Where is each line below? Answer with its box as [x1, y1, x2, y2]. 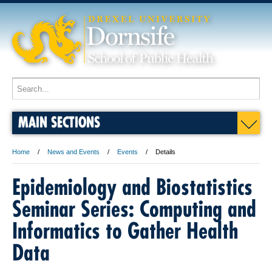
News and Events [47, 148, 100, 155]
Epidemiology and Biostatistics [12, 173, 253, 201]
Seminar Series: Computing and [12, 195, 256, 223]
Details [155, 148, 175, 155]
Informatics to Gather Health [12, 217, 238, 245]
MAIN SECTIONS [18, 113, 100, 131]
